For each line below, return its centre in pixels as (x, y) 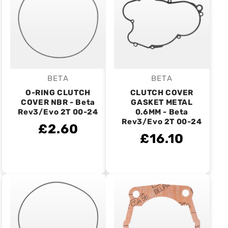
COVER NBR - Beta (58, 102)
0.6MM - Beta (162, 112)
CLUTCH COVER (162, 93)
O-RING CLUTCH (58, 93)
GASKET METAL (162, 102)
